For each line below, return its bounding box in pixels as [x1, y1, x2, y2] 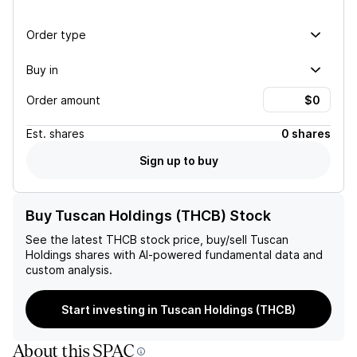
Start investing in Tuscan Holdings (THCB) [61, 302, 296, 316]
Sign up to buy [139, 153, 218, 167]
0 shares [281, 127, 331, 140]
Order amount [26, 92, 100, 107]
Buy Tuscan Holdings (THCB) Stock [25, 207, 271, 224]
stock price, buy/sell [137, 233, 247, 246]
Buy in [26, 62, 58, 76]
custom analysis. [25, 263, 112, 277]
